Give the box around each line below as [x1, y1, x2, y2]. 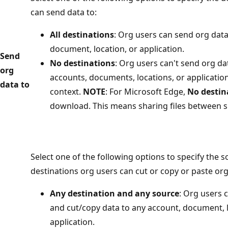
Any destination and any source [50, 187, 179, 199]
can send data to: [31, 6, 97, 18]
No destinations [50, 57, 115, 69]
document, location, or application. [50, 43, 184, 54]
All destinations [50, 28, 114, 40]
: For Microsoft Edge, [105, 85, 187, 97]
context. [50, 85, 83, 97]
